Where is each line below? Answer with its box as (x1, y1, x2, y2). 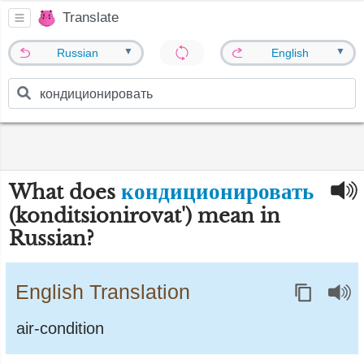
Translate (63, 10, 119, 26)
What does (9, 180, 121, 204)
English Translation (15, 280, 190, 303)
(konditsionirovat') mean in (9, 204, 280, 227)
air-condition (16, 319, 104, 337)
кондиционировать (121, 178, 314, 205)
